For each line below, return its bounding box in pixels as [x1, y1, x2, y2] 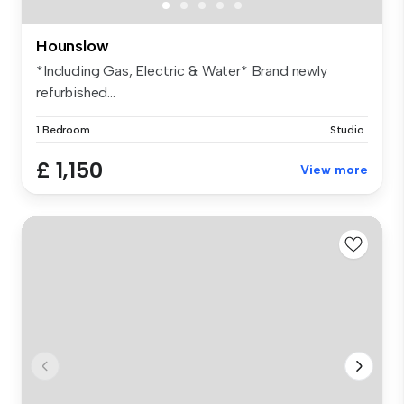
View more [300, 161, 368, 178]
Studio [329, 123, 364, 136]
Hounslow [36, 35, 109, 56]
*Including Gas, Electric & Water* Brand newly [36, 61, 327, 79]
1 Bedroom [36, 123, 90, 136]
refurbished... [36, 83, 115, 101]
